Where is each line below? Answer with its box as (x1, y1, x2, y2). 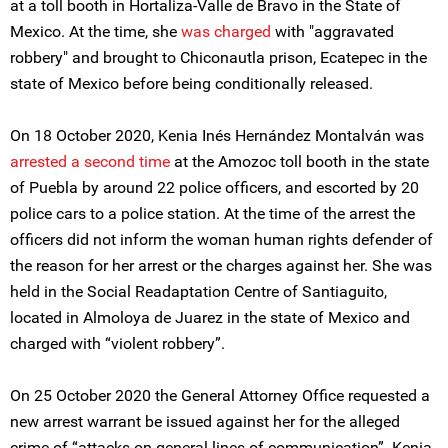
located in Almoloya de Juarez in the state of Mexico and (10, 308, 410, 327)
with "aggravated (271, 22, 394, 41)
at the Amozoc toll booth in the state (170, 152, 429, 171)
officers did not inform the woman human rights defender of (10, 230, 433, 249)
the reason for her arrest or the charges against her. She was (10, 256, 432, 275)
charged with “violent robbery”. (10, 334, 225, 353)
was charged (181, 22, 271, 41)
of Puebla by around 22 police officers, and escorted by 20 (10, 178, 419, 197)
